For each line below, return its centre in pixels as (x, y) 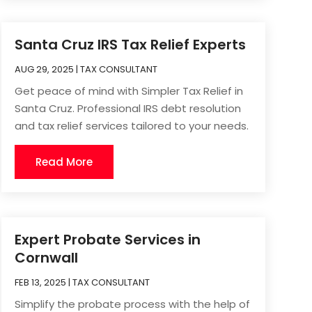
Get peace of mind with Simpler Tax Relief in (128, 91)
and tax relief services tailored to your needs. (131, 126)
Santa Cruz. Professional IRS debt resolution (127, 109)
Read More (64, 162)
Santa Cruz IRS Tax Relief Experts (130, 45)
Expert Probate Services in (107, 240)
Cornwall (46, 258)
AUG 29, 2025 (44, 70)
